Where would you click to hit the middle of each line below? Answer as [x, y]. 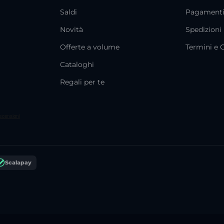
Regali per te [82, 82]
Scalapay [18, 162]
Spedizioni [204, 29]
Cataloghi [77, 64]
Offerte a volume [90, 47]
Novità [72, 29]
